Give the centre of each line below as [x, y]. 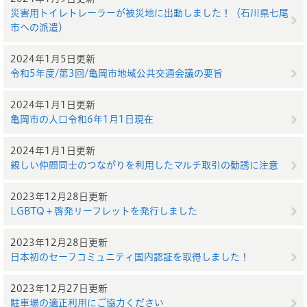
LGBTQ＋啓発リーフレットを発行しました [104, 211]
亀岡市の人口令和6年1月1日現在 [82, 119]
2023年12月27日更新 [59, 288]
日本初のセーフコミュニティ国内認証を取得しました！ [130, 257]
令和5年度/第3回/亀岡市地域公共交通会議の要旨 [116, 73]
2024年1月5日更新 [53, 59]
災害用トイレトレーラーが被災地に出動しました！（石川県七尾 [149, 13]
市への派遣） [39, 27]
